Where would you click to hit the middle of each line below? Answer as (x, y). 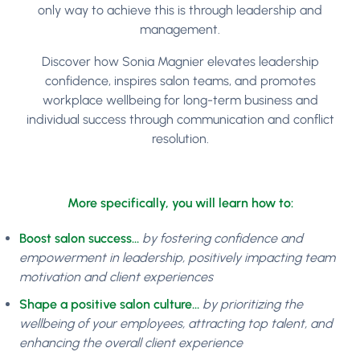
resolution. (180, 138)
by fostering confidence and (223, 238)
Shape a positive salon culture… (111, 304)
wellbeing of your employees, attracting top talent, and (176, 323)
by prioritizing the (253, 304)
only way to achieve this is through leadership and (180, 10)
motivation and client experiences (116, 276)
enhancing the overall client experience (131, 342)
